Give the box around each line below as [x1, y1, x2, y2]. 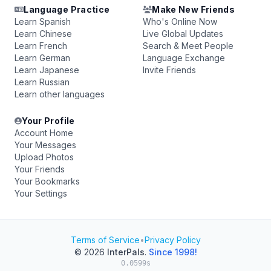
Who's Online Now [143, 16, 217, 27]
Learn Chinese [15, 28, 72, 39]
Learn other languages [15, 89, 105, 99]
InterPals [106, 247, 145, 257]
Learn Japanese [15, 65, 79, 75]
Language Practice [24, 4, 110, 15]
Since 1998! [148, 247, 197, 257]
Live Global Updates [143, 28, 223, 39]
